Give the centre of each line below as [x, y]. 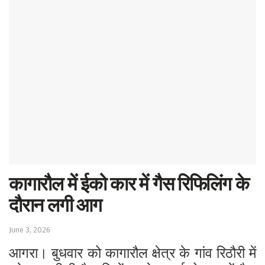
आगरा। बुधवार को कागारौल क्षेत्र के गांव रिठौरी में [132, 253]
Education [226, 64]
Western [222, 41]
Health [217, 88]
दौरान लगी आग [55, 206]
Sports [218, 17]
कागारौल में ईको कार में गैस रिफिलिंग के [129, 184]
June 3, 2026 [30, 230]
